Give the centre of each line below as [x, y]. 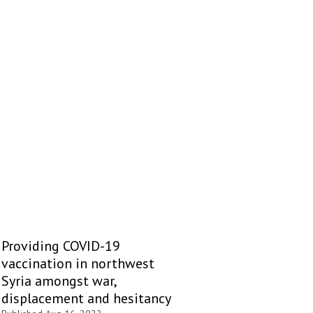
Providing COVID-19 [61, 246]
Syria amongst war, [59, 281]
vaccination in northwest [78, 263]
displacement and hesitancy [86, 298]
